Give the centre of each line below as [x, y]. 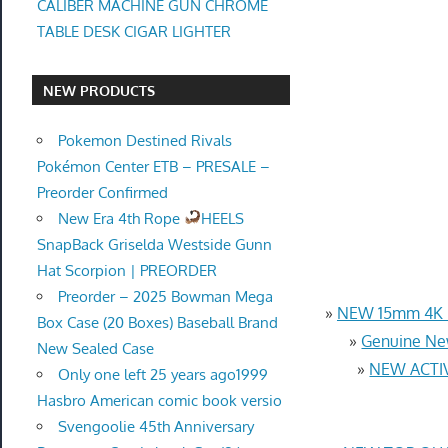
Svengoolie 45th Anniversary [155, 426]
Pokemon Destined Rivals [144, 140]
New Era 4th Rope [120, 218]
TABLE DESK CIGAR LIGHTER [133, 31]
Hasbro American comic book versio [159, 400]
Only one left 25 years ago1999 [162, 374]
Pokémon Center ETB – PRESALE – [153, 166]
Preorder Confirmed [102, 192]
